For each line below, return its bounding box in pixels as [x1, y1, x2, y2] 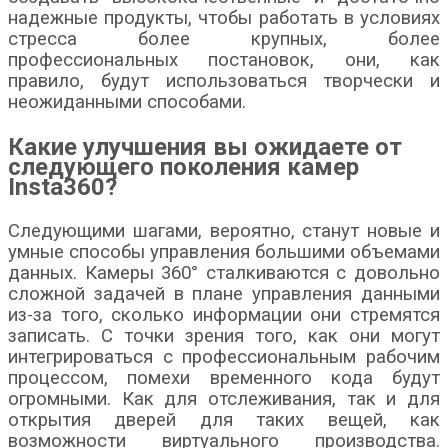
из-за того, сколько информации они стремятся [8, 303, 440, 326]
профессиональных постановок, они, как [8, 48, 440, 71]
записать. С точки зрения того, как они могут [8, 324, 440, 347]
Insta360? [8, 172, 117, 201]
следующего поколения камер [8, 152, 359, 181]
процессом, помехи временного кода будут [8, 366, 440, 389]
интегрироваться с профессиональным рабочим [8, 345, 440, 368]
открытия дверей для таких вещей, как [8, 408, 440, 431]
